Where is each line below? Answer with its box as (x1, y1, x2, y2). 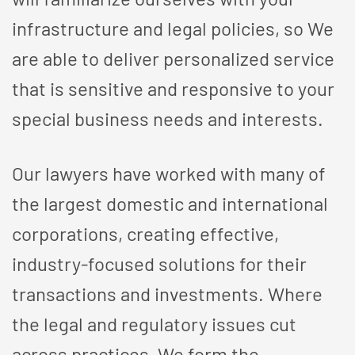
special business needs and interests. (12, 106, 323, 130)
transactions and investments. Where (12, 282, 323, 306)
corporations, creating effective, (12, 222, 279, 246)
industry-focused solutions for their (12, 252, 307, 276)
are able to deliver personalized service (12, 46, 334, 70)
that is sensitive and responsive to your (12, 76, 334, 100)
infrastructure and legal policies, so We (12, 16, 334, 40)
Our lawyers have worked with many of (12, 162, 326, 185)
